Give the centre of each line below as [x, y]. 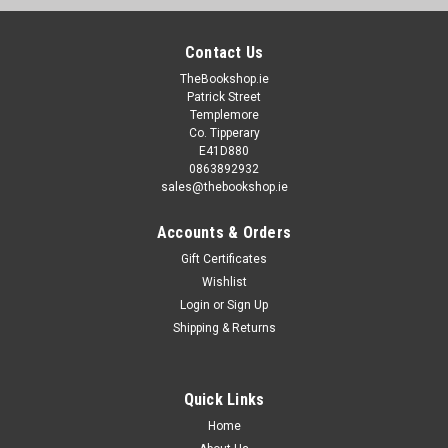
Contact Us [224, 52]
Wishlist [224, 281]
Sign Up [248, 304]
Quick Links [224, 399]
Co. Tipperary [224, 132]
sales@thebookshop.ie [224, 186]
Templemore [224, 114]
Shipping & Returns [224, 327]
